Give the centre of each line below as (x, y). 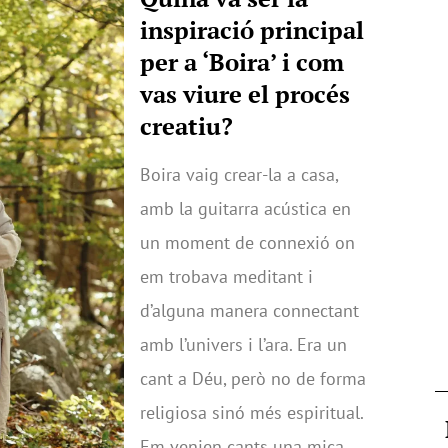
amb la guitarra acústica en (245, 208)
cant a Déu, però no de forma (253, 378)
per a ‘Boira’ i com (242, 61)
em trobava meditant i (226, 276)
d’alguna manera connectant (249, 310)
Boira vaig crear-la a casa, (239, 174)
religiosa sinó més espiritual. (251, 412)
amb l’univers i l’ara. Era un (243, 344)
